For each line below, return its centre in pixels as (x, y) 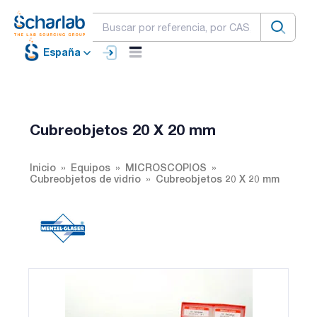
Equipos (91, 167)
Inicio (43, 167)
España (62, 52)
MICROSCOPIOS (166, 167)
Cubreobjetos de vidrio (85, 178)
